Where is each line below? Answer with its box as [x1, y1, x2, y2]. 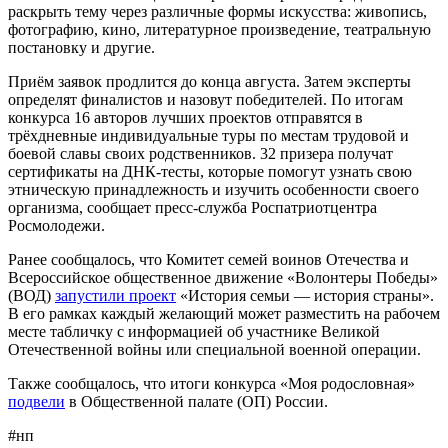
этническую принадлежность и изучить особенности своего [8, 180, 419, 198]
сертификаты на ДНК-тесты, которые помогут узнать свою [8, 162, 412, 180]
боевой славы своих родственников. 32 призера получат [8, 144, 393, 162]
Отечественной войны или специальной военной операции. [8, 340, 421, 358]
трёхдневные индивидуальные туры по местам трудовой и [8, 126, 409, 144]
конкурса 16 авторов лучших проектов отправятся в [8, 108, 363, 126]
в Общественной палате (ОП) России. [65, 392, 328, 410]
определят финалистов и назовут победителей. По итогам [8, 90, 403, 108]
